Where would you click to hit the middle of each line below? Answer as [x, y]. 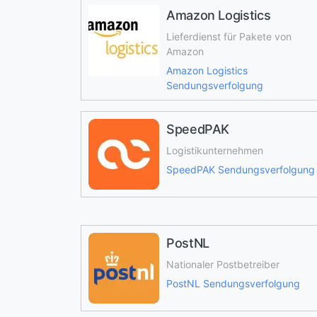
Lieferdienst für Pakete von [229, 36]
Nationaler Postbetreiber [223, 264]
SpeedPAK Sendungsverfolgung [241, 169]
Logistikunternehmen [215, 150]
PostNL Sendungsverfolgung [233, 283]
